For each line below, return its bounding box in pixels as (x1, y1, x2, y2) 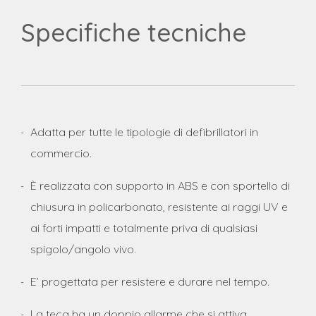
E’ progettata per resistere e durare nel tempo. (30, 274, 269, 288)
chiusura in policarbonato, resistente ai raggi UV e (30, 199, 288, 214)
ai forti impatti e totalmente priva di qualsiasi (30, 220, 257, 235)
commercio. (30, 145, 92, 160)
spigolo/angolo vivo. (30, 241, 136, 256)
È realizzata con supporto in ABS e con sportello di (30, 178, 290, 193)
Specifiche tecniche (21, 16, 246, 48)
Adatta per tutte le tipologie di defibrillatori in (30, 124, 258, 139)
